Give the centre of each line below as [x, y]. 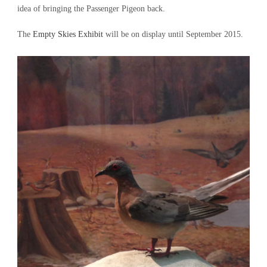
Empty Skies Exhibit [68, 35]
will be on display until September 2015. [173, 35]
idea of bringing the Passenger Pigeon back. [91, 9]
